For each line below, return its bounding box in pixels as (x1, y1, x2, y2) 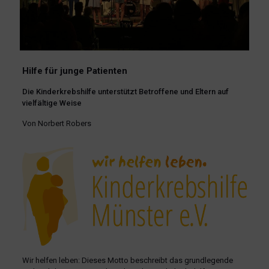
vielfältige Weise (22, 98, 82, 107)
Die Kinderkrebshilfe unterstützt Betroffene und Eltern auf (22, 86, 229, 96)
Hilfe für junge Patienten (22, 65, 127, 76)
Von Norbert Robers (22, 118, 91, 128)
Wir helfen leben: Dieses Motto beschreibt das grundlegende (22, 256, 233, 265)
